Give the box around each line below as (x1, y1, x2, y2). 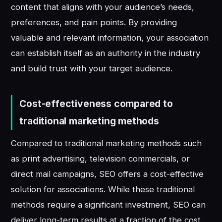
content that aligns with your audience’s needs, (11, 1, 195, 12)
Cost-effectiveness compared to (19, 98, 173, 110)
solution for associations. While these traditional (11, 184, 195, 194)
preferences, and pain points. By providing (11, 17, 177, 27)
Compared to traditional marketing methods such (11, 138, 202, 148)
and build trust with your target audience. (11, 63, 173, 73)
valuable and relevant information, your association (11, 32, 209, 43)
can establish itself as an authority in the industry (11, 48, 201, 58)
